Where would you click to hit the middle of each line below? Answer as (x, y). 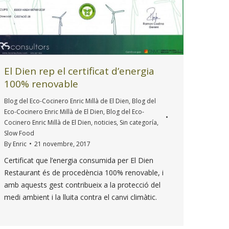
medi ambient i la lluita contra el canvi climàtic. (87, 197)
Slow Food (19, 133)
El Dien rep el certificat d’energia (79, 71)
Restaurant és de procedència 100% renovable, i (84, 172)
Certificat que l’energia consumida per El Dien (79, 160)
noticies (105, 122)
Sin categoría (138, 122)
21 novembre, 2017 (62, 144)
